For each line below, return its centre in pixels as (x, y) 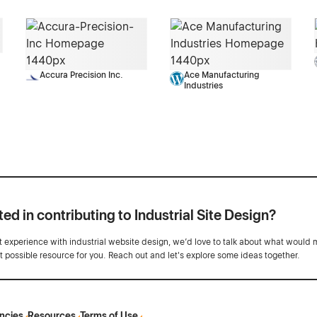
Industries (203, 86)
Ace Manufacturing (221, 75)
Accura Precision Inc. (81, 75)
